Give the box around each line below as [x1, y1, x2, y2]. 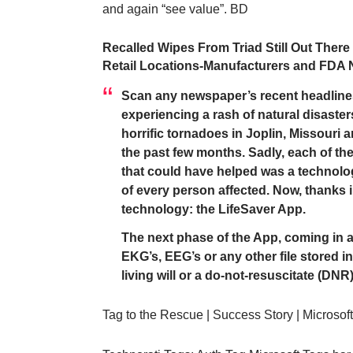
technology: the [121, 202, 218, 216]
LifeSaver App [218, 202, 303, 216]
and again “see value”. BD [102, 2, 248, 17]
